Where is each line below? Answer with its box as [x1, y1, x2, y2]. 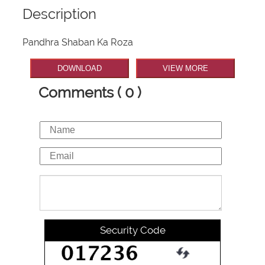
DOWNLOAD [57, 64, 102, 73]
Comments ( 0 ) [38, 83, 141, 101]
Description [22, 5, 97, 23]
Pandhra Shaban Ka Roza [22, 37, 134, 49]
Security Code [99, 224, 166, 236]
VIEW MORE [162, 64, 208, 73]
